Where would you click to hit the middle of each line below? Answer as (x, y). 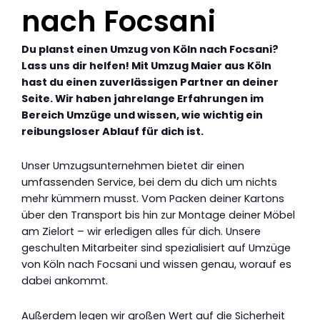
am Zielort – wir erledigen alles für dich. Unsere (141, 232)
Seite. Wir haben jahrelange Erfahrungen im (142, 98)
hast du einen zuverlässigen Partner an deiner (150, 82)
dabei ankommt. (65, 281)
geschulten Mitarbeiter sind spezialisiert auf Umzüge (156, 248)
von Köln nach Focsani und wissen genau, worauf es (156, 265)
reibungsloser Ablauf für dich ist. (112, 131)
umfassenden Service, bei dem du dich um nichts (149, 182)
